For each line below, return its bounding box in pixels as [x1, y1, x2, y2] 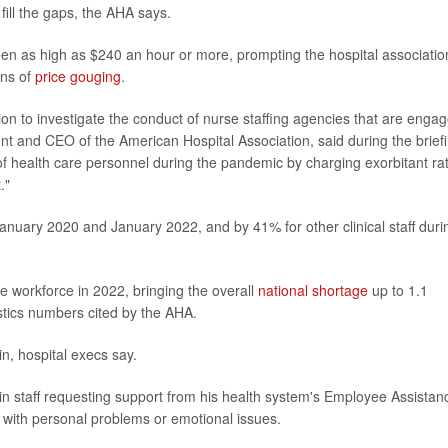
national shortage [258, 279, 368, 300]
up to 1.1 [368, 279, 428, 300]
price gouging [35, 65, 121, 86]
